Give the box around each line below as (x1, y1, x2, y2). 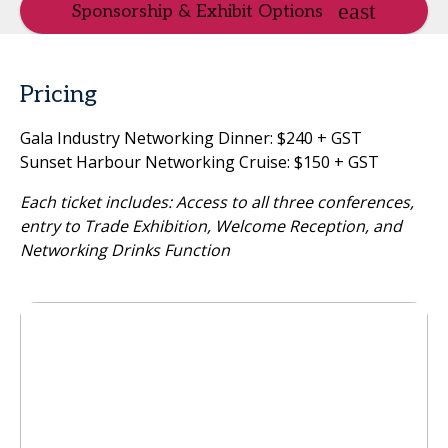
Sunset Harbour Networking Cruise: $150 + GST (20, 150, 379, 173)
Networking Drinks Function (20, 238, 230, 261)
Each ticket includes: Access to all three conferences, (20, 190, 414, 213)
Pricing (20, 79, 97, 109)
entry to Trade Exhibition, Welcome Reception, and (20, 214, 402, 237)
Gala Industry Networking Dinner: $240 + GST (20, 126, 362, 149)
